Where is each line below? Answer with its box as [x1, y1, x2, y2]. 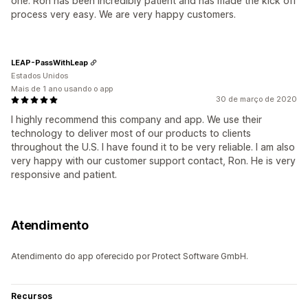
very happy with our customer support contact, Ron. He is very [11, 155, 296, 167]
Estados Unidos [11, 71, 68, 81]
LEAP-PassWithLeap [11, 57, 88, 67]
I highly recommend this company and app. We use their [11, 113, 262, 126]
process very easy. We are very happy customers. [11, 8, 236, 21]
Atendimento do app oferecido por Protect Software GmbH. [11, 251, 248, 262]
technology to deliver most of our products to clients [11, 127, 251, 140]
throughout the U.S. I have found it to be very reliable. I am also [11, 141, 295, 153]
